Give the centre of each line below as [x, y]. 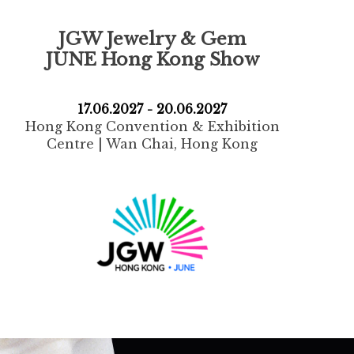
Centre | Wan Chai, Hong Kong [153, 144]
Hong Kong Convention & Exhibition [152, 127]
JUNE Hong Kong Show [152, 59]
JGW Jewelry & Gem [153, 38]
